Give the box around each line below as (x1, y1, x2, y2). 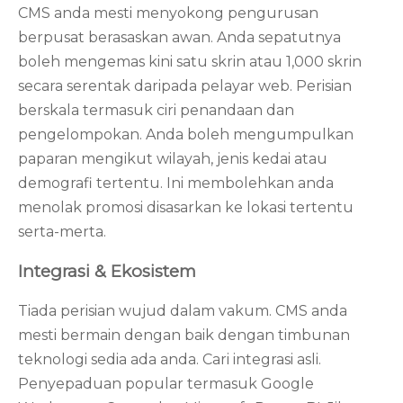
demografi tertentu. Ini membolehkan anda (18, 175, 334, 193)
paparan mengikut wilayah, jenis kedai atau (18, 150, 327, 168)
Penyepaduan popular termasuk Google (18, 374, 314, 392)
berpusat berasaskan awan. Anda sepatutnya (18, 29, 341, 47)
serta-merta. (18, 223, 106, 241)
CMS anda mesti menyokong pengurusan (18, 4, 318, 22)
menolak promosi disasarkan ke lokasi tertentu (18, 199, 354, 217)
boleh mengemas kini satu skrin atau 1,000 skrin (18, 53, 362, 71)
